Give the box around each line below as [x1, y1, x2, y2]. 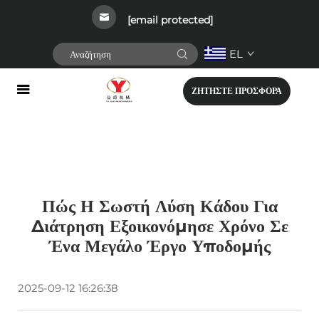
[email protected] [127, 14, 213, 26]
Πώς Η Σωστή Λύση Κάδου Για [41, 196, 278, 216]
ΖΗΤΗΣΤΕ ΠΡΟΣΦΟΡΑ [192, 85, 282, 96]
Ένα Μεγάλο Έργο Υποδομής [48, 236, 271, 256]
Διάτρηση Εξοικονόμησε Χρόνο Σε [31, 216, 288, 236]
